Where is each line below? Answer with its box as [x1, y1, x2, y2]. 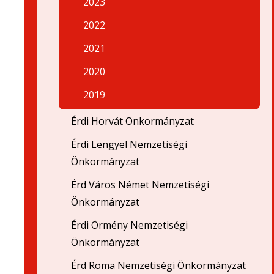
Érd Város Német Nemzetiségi [71, 178, 209, 191]
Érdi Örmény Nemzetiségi [71, 218, 188, 232]
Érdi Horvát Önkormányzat [71, 114, 194, 128]
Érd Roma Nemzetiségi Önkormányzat [71, 259, 246, 272]
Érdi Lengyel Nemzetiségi [71, 138, 187, 151]
